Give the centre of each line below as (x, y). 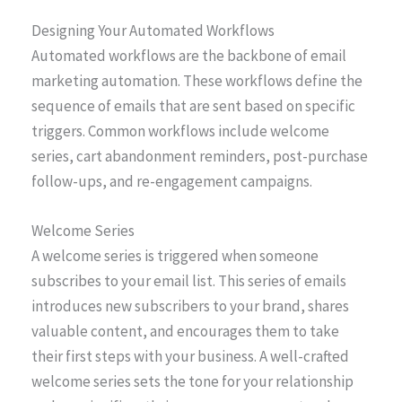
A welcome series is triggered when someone (175, 255)
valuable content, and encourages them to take (185, 331)
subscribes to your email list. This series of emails (189, 280)
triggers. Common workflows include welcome (180, 131)
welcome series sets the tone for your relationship (192, 381)
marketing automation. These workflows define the (197, 80)
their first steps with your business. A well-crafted (190, 356)
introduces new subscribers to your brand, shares (190, 306)
